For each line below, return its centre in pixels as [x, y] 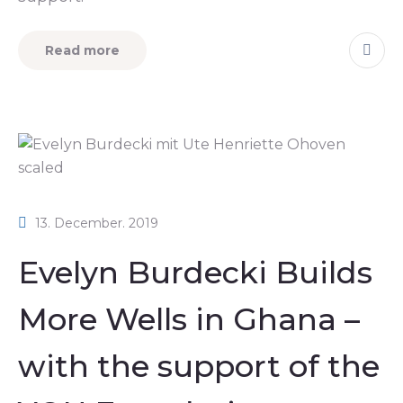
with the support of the [199, 366]
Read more [82, 50]
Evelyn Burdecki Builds [195, 272]
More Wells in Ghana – [189, 319]
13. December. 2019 [97, 223]
